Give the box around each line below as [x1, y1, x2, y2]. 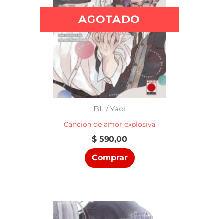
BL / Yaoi [93, 104, 126, 113]
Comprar [91, 153, 128, 163]
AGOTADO [78, 12, 141, 26]
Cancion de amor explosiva [64, 120, 155, 129]
